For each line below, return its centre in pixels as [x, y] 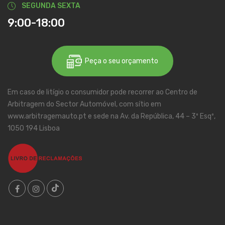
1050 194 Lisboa [34, 129]
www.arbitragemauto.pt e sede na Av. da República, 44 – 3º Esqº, [111, 117]
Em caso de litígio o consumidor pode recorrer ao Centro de [102, 92]
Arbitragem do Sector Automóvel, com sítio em [84, 104]
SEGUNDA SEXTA [51, 6]
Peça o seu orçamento [120, 61]
